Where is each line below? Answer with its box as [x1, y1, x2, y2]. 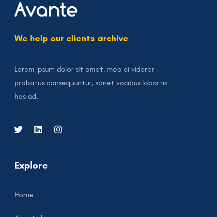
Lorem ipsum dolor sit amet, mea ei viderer [15, 64, 154, 74]
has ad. [15, 92, 38, 101]
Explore [15, 159, 48, 171]
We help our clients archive [15, 33, 128, 44]
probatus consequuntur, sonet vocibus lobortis [15, 78, 167, 88]
